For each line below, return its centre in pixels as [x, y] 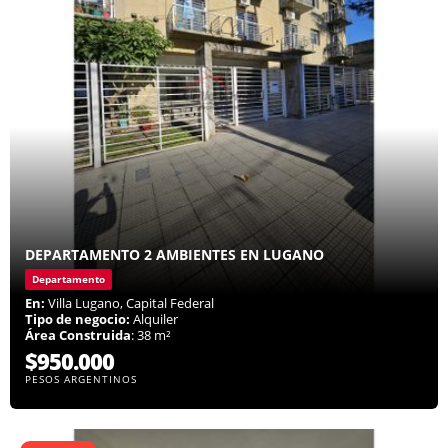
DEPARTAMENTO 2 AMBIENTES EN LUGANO [174, 255]
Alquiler [154, 319]
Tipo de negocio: [77, 319]
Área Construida [78, 335]
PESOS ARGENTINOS [81, 379]
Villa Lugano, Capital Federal [129, 303]
